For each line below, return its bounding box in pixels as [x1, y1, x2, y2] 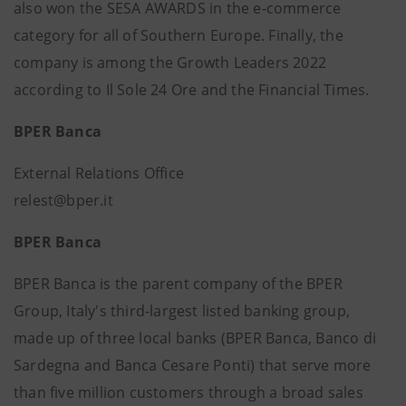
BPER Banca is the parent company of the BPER [14, 274, 343, 294]
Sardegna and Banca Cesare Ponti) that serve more [14, 355, 372, 375]
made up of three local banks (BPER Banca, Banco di [14, 328, 377, 348]
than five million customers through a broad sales [14, 382, 363, 402]
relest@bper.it [14, 190, 113, 210]
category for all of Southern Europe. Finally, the [14, 25, 343, 45]
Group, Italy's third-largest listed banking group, [14, 301, 351, 321]
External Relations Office [14, 163, 184, 183]
